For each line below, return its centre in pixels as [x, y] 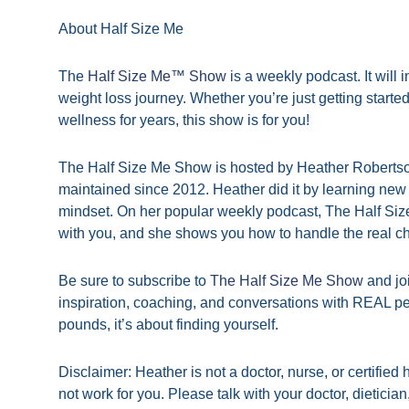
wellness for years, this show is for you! [184, 121]
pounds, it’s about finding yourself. [168, 325]
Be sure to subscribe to [134, 281]
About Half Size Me [121, 29]
